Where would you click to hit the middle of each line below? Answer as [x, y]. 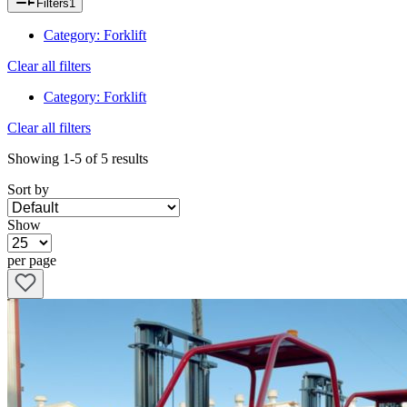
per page [32, 261]
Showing [35, 159]
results [130, 159]
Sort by [28, 190]
